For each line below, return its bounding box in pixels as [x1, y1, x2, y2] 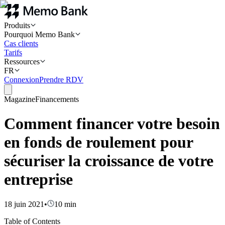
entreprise [4, 170, 73, 189]
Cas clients [4, 39, 38, 48]
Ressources [4, 57, 40, 66]
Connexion [4, 75, 39, 84]
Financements [35, 95, 79, 103]
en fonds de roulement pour [4, 133, 193, 152]
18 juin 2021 [4, 199, 44, 208]
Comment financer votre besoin [4, 115, 220, 133]
